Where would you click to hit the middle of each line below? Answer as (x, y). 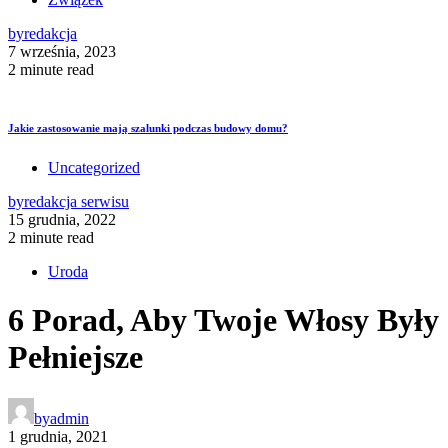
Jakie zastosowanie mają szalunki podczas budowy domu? (148, 127)
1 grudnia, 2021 (58, 436)
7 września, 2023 (62, 51)
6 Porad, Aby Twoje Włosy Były (223, 320)
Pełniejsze (75, 357)
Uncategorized (94, 167)
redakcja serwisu (76, 201)
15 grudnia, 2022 (62, 219)
